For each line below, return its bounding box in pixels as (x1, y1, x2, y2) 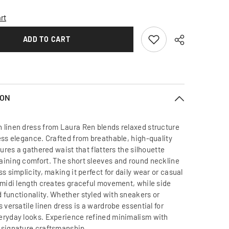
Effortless (8, 86, 37, 95)
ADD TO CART (22, 35, 71, 44)
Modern (8, 94, 30, 102)
